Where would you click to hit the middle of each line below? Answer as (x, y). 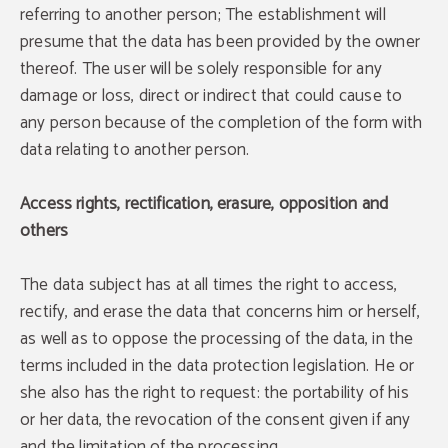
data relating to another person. (135, 150)
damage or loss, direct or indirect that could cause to (211, 96)
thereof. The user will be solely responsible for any (201, 69)
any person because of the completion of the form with (221, 123)
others (44, 231)
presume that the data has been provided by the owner (220, 42)
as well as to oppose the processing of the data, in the (217, 339)
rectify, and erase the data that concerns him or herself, (220, 312)
